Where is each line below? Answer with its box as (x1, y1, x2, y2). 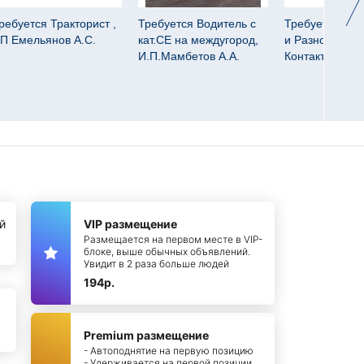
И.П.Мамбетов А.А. (138, 50, 240, 63)
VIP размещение (84, 217, 177, 231)
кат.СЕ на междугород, (138, 33, 258, 46)
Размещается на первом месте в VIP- (84, 233, 262, 245)
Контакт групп (284, 50, 357, 63)
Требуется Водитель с (138, 17, 256, 30)
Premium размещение (84, 328, 209, 342)
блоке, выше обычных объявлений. (84, 245, 250, 258)
